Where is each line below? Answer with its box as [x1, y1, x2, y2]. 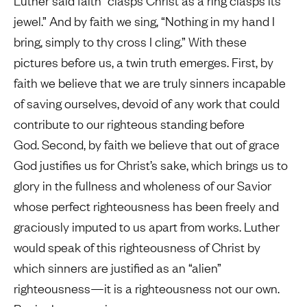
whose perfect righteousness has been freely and [14, 197, 279, 215]
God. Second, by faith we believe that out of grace [14, 136, 280, 153]
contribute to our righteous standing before [14, 115, 245, 133]
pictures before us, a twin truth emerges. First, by [14, 53, 273, 71]
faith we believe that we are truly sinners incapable [14, 74, 286, 92]
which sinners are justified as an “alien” [14, 259, 221, 277]
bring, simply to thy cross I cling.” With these [14, 33, 247, 51]
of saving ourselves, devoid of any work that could [14, 95, 280, 112]
